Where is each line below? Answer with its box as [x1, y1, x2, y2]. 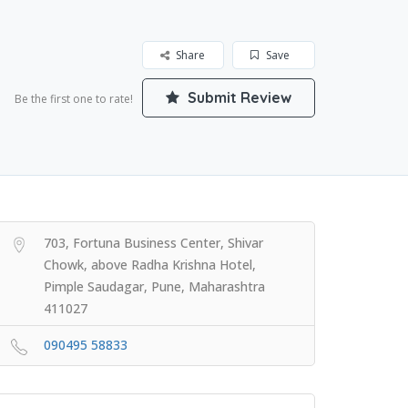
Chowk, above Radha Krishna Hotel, [44, 256, 256, 273]
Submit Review [184, 88, 291, 107]
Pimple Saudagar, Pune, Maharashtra [44, 278, 265, 295]
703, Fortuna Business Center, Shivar [44, 234, 263, 251]
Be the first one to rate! [15, 91, 133, 107]
